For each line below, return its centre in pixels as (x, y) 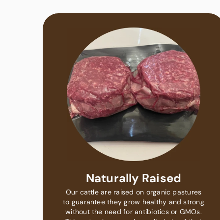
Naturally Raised (134, 178)
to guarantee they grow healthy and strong (134, 202)
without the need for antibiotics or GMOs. (134, 211)
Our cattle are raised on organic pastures (134, 192)
